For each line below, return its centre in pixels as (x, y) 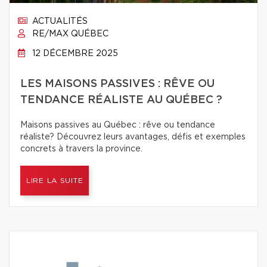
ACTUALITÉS (59, 21)
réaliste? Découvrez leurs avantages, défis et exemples (133, 137)
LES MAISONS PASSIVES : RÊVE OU (117, 84)
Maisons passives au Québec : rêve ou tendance (118, 125)
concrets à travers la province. (81, 149)
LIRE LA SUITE (55, 181)
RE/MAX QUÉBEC (69, 34)
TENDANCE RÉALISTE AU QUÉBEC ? (121, 100)
